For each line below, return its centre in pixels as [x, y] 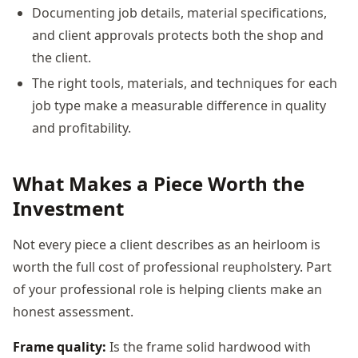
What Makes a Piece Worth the [159, 183]
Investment [68, 208]
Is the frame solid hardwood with [209, 346]
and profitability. [82, 127]
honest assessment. [73, 311]
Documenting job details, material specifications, [179, 12]
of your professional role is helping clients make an [167, 289]
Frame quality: [60, 346]
